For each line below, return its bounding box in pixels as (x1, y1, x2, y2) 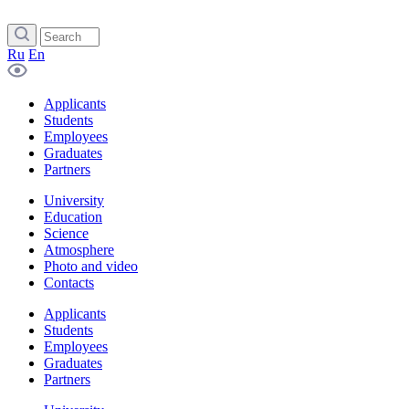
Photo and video (44, 258, 138, 274)
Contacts (44, 275, 94, 290)
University (44, 193, 104, 208)
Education (44, 209, 102, 225)
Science (44, 225, 89, 241)
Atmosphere (44, 242, 114, 257)
